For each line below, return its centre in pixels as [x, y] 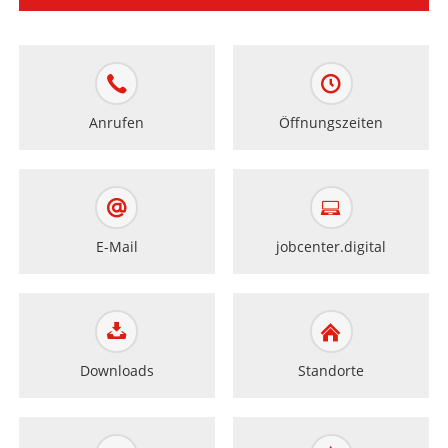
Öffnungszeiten [331, 123]
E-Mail [116, 247]
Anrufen [117, 123]
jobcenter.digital [331, 247]
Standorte [331, 370]
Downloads [116, 370]
